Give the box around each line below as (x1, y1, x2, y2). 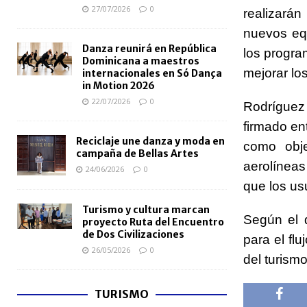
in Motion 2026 (82, 79, 155, 92)
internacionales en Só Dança (82, 66, 222, 79)
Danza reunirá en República (82, 42, 217, 55)
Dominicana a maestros (82, 54, 199, 67)
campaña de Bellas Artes (76, 147, 199, 160)
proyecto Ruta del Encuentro (82, 216, 224, 229)
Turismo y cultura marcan (82, 204, 210, 217)
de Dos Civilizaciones (82, 228, 184, 241)
